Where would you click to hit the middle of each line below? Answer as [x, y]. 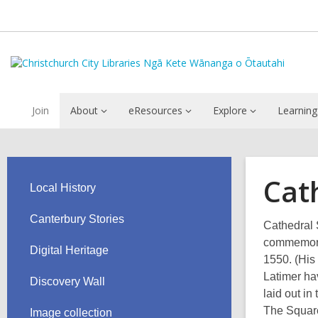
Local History [63, 188]
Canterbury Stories [77, 219]
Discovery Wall [67, 281]
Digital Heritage [69, 250]
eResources [155, 110]
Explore [230, 110]
